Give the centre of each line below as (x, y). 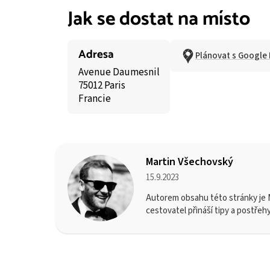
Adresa (96, 54)
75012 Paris (102, 85)
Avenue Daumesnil (119, 72)
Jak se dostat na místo (159, 20)
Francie (94, 99)
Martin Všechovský (190, 162)
